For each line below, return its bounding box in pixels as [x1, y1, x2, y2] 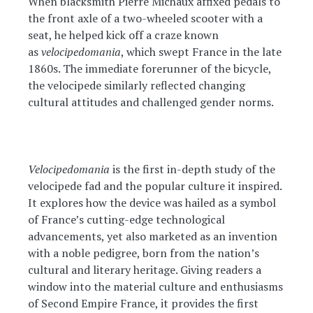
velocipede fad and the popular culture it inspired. [28, 178, 282, 194]
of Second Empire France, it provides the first [28, 296, 259, 311]
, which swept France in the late [121, 44, 282, 59]
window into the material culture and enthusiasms [28, 279, 283, 294]
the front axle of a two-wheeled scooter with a [28, 10, 263, 26]
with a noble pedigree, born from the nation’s [28, 245, 259, 261]
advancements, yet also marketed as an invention [28, 228, 277, 244]
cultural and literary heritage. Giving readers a [28, 262, 261, 277]
